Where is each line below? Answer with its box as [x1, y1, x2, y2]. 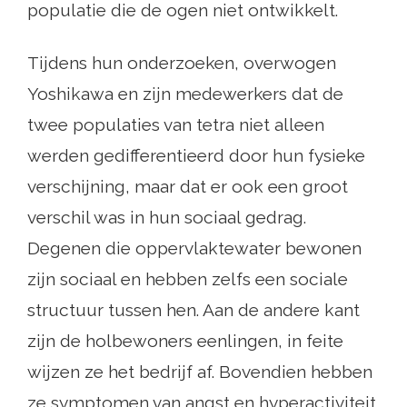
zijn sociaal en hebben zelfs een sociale [27, 269, 348, 290]
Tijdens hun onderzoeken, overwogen [27, 53, 336, 74]
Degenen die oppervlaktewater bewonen [27, 238, 362, 259]
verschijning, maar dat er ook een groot [27, 176, 348, 197]
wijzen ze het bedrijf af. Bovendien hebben [27, 362, 372, 382]
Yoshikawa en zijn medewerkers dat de [27, 84, 343, 104]
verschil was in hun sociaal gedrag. [27, 207, 306, 228]
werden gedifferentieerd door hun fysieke [27, 145, 365, 166]
